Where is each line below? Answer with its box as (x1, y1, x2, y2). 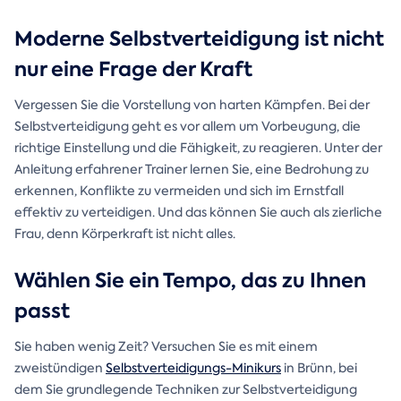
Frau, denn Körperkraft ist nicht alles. (14, 226, 235, 243)
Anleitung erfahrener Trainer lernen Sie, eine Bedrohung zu (14, 161, 369, 178)
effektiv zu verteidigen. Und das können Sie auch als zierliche (14, 204, 382, 221)
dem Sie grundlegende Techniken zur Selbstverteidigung (14, 381, 357, 398)
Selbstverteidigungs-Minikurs (106, 360, 281, 377)
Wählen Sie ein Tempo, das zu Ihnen (14, 267, 366, 295)
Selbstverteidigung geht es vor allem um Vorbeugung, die (14, 118, 361, 135)
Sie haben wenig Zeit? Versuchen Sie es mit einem (14, 338, 318, 355)
